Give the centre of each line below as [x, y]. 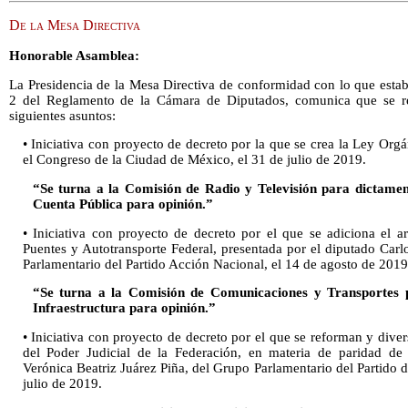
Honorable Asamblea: [74, 56]
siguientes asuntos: [62, 115]
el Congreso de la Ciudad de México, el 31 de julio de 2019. [194, 160]
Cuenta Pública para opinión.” [122, 204]
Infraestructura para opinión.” [124, 308]
